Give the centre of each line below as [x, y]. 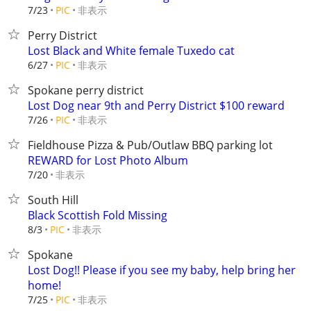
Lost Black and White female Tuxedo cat [131, 51]
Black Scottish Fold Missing [98, 215]
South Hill [53, 200]
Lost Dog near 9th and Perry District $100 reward [156, 106]
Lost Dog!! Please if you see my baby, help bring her [162, 270]
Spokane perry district [86, 90]
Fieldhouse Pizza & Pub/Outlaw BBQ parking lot [150, 145]
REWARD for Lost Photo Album [108, 160]
